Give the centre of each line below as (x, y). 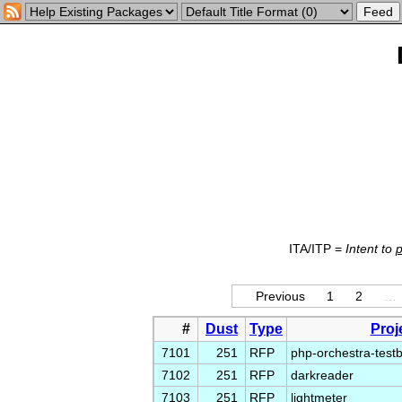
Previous (280, 296)
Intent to (370, 248)
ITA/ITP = (317, 248)
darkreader (322, 375)
